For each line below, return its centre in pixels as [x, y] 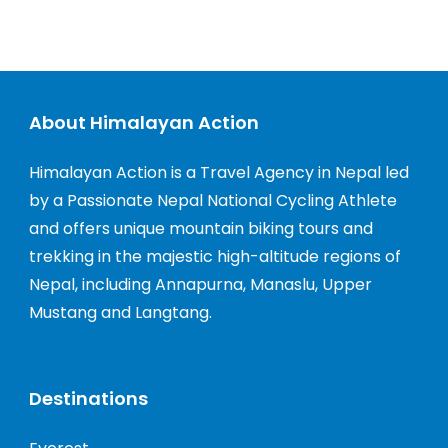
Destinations [88, 398]
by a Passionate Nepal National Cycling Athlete [213, 200]
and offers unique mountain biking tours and [201, 228]
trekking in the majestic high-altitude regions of [215, 256]
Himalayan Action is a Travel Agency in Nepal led [219, 172]
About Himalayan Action [144, 122]
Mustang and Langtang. [120, 312]
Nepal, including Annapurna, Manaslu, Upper [200, 284]
